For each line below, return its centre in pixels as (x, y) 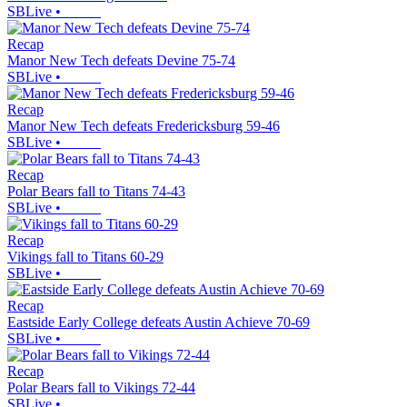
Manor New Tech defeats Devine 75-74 (121, 61)
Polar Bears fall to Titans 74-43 (96, 192)
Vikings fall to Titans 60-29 (85, 257)
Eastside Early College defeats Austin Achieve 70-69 (159, 323)
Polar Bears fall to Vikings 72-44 (101, 388)
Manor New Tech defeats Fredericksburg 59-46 (144, 126)
